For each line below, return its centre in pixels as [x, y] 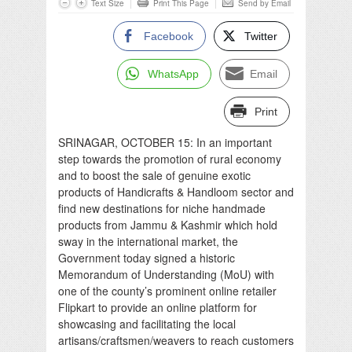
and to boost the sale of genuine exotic [154, 175]
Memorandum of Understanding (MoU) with [166, 274]
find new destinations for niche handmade [162, 208]
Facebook [169, 36]
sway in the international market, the [148, 241]
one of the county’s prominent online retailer [167, 290]
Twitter [261, 36]
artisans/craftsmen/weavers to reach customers [176, 340]
